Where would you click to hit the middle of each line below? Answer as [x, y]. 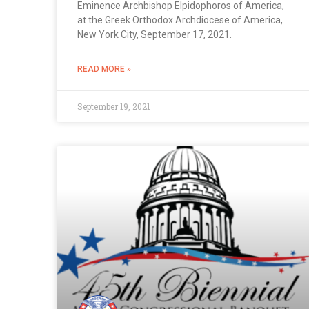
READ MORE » [104, 69]
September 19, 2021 [114, 106]
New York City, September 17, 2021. [154, 34]
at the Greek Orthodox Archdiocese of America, [180, 20]
